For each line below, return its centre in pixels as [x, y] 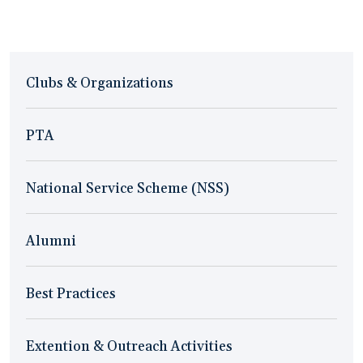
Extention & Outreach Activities [129, 346]
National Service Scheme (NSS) [128, 188]
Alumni [51, 241]
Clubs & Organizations [100, 83]
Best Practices [71, 294]
